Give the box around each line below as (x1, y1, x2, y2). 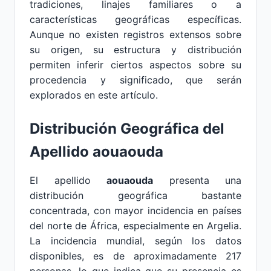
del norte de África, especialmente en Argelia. (30, 220, 241, 232)
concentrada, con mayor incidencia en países (30, 204, 241, 217)
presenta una (153, 174, 241, 186)
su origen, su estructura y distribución (30, 44, 241, 56)
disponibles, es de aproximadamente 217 (30, 250, 241, 262)
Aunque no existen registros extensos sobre (30, 28, 241, 41)
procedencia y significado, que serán (30, 74, 241, 86)
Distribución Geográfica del (30, 120, 224, 137)
